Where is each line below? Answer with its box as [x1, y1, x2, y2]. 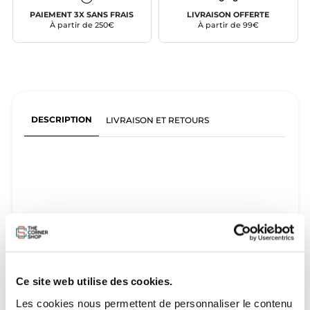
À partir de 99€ [197, 20, 259, 30]
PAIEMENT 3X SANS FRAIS [30, 10, 134, 19]
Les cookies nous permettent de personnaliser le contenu [16, 297, 293, 309]
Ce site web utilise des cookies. [16, 275, 172, 287]
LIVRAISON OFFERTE [187, 10, 270, 19]
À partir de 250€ [49, 20, 114, 30]
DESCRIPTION [30, 113, 92, 125]
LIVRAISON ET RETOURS [106, 114, 210, 125]
